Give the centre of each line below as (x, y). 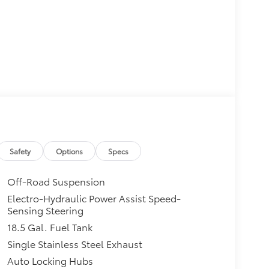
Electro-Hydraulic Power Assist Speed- (94, 198)
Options (70, 151)
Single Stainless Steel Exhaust (74, 243)
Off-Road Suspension (56, 181)
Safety (20, 151)
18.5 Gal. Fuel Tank (50, 226)
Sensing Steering (45, 210)
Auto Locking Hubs (50, 260)
